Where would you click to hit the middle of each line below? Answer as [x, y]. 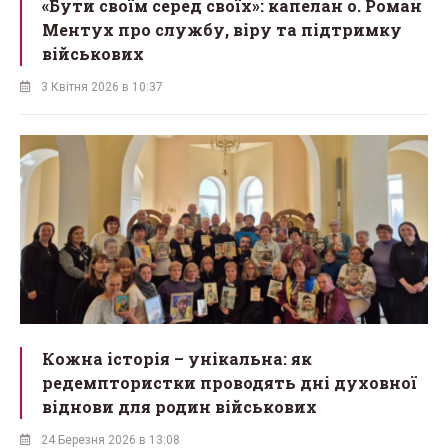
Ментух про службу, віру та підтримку [222, 29]
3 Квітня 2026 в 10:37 [102, 86]
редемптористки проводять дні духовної [229, 383]
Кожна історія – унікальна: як [177, 359]
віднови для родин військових [179, 407]
